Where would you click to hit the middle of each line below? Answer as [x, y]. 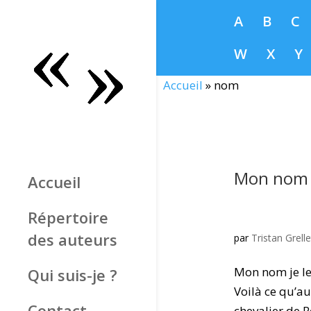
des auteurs [73, 239]
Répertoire [68, 217]
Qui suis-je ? [73, 275]
